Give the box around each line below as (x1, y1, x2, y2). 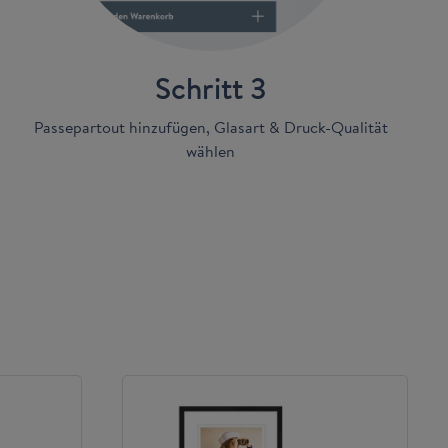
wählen (186, 139, 236, 163)
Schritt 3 (154, 66, 267, 109)
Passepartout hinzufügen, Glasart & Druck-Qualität (33, 115, 388, 139)
